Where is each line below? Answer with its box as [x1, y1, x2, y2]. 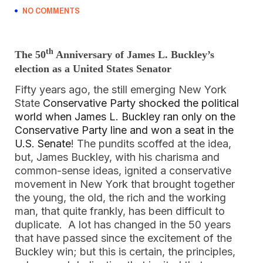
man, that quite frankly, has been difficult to [15, 205, 225, 217]
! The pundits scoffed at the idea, [71, 137, 231, 150]
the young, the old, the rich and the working [15, 191, 226, 204]
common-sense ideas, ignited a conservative [15, 164, 231, 177]
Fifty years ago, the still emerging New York [15, 83, 227, 96]
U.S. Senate [15, 137, 71, 150]
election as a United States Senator [15, 63, 171, 75]
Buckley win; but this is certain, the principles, [15, 245, 235, 258]
